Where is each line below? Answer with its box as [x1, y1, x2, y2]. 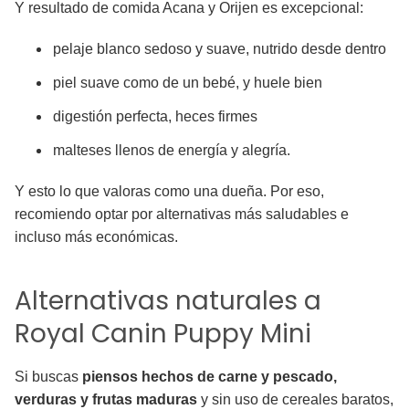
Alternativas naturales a [15, 283, 321, 320]
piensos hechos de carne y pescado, [82, 369, 337, 385]
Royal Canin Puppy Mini [15, 316, 311, 352]
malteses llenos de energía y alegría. [53, 142, 290, 159]
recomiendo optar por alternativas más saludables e [15, 206, 349, 223]
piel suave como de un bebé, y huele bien [53, 75, 322, 91]
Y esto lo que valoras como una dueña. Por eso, [15, 184, 324, 200]
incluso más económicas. [15, 229, 178, 246]
